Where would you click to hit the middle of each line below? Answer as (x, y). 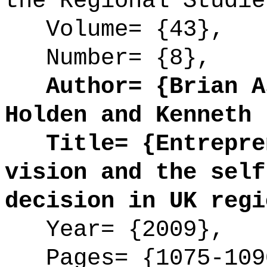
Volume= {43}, (114, 30)
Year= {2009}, (114, 230)
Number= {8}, (108, 58)
